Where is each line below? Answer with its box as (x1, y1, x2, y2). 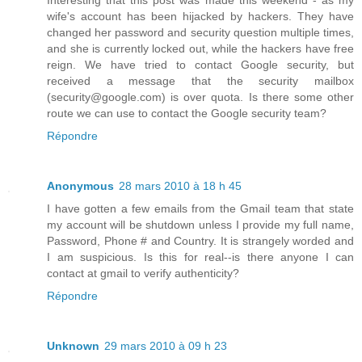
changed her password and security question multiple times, (47, 26, 354, 40)
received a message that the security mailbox (47, 74, 354, 88)
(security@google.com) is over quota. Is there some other (47, 90, 354, 104)
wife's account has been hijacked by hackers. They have (47, 10, 354, 23)
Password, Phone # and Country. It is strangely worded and (47, 234, 354, 248)
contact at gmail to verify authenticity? (47, 267, 239, 280)
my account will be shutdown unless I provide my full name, (47, 218, 354, 232)
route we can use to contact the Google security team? (47, 107, 326, 120)
